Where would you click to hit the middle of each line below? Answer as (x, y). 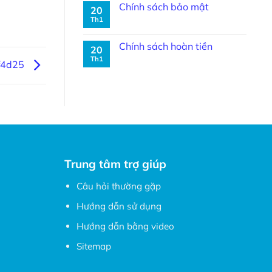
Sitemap (94, 246)
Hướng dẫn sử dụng (119, 206)
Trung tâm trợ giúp (116, 164)
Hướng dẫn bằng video (126, 226)
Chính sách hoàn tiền (166, 46)
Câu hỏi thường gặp (119, 186)
